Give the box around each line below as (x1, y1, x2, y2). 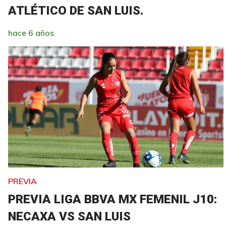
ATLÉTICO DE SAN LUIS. (8, 3, 143, 18)
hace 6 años (8, 27, 54, 38)
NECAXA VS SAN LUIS (8, 209, 131, 223)
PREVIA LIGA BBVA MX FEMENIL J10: (8, 192, 217, 206)
